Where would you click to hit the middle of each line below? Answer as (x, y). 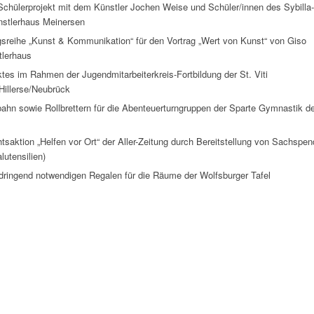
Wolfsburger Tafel (235, 175)
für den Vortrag (166, 41)
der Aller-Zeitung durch (148, 142)
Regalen (105, 175)
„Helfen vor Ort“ (68, 142)
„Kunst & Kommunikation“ (81, 41)
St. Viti (254, 74)
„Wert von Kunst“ (233, 41)
